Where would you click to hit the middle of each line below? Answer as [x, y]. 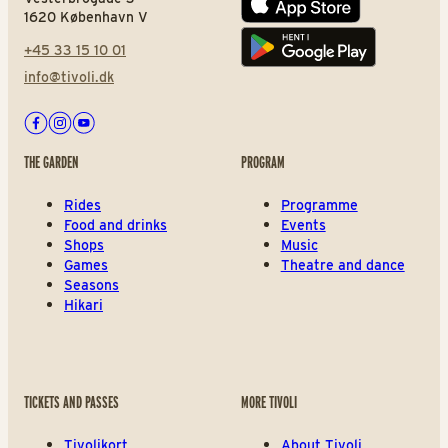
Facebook [58, 136]
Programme [319, 204]
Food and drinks [115, 224]
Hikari [83, 304]
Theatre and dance [342, 264]
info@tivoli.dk [69, 76]
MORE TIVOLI [268, 402]
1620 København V [86, 16]
